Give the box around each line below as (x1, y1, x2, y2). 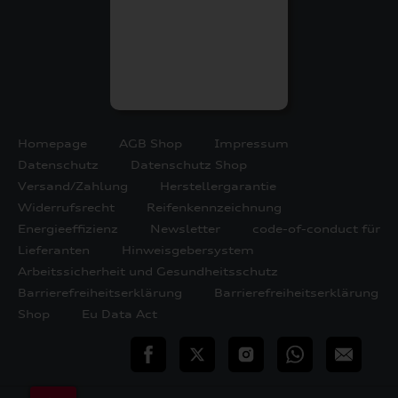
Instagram (228, 347, 297, 362)
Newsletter (150, 222, 220, 236)
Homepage (18, 137, 87, 151)
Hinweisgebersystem (122, 243, 254, 258)
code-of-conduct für (252, 222, 380, 236)
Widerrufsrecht (18, 201, 115, 215)
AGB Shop (119, 137, 182, 151)
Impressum (214, 137, 289, 151)
